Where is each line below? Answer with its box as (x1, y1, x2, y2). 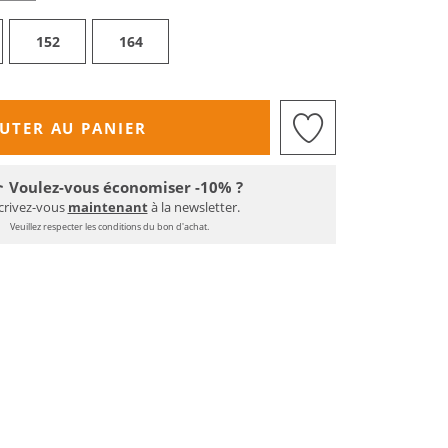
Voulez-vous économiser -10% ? (8, 177, 243, 197)
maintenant (67, 198, 148, 216)
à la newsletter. (147, 198, 240, 216)
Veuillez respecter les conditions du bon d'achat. (10, 220, 209, 233)
